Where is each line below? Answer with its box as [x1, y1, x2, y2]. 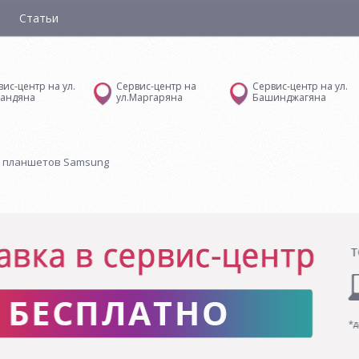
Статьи [19, 10, 58, 26]
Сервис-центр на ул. [252, 79, 348, 93]
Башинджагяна [252, 90, 326, 104]
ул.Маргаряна [116, 90, 184, 104]
